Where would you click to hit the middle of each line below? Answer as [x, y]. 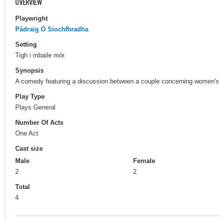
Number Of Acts [39, 123]
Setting [26, 44]
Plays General [35, 107]
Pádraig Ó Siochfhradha [52, 29]
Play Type [30, 97]
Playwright [31, 18]
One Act [27, 134]
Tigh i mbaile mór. [41, 55]
